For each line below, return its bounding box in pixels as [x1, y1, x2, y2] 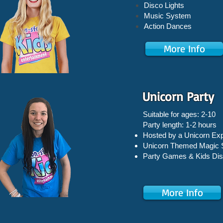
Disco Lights [144, 1, 184, 9]
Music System [144, 11, 191, 20]
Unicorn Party [142, 89, 214, 104]
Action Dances [144, 22, 192, 30]
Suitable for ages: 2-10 [143, 110, 216, 118]
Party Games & [143, 152, 196, 160]
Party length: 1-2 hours [143, 120, 217, 129]
